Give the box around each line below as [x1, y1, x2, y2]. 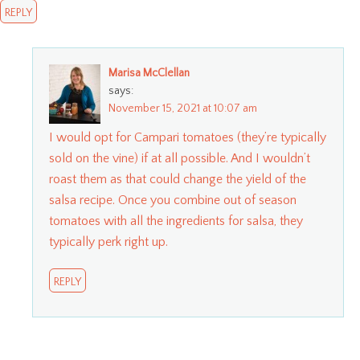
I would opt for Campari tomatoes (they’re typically [49, 129, 326, 145]
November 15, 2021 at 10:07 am [108, 101, 257, 115]
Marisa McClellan [108, 66, 190, 80]
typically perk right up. [49, 234, 168, 249]
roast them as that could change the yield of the [49, 171, 306, 186]
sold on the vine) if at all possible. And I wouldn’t [49, 150, 310, 166]
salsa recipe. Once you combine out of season [49, 192, 297, 207]
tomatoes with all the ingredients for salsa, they [49, 213, 303, 228]
